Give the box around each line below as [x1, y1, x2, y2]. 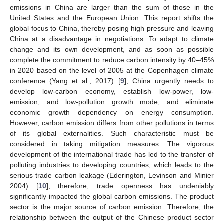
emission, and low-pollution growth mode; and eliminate [10, 97, 214, 106]
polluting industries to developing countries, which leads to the [10, 160, 214, 169]
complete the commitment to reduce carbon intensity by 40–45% [10, 55, 214, 64]
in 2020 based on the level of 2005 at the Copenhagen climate [10, 66, 214, 74]
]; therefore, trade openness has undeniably [46, 181, 214, 190]
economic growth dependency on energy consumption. [10, 108, 214, 116]
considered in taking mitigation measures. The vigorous [10, 139, 214, 148]
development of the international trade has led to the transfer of [10, 150, 214, 158]
